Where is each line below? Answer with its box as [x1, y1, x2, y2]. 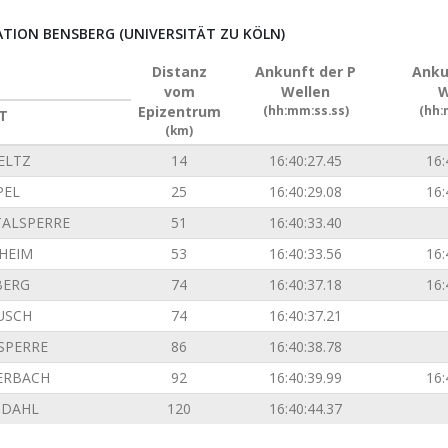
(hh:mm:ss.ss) [262, 102, 349, 118]
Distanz [151, 62, 207, 81]
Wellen [281, 82, 330, 101]
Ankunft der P [255, 62, 356, 81]
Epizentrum [137, 102, 221, 121]
